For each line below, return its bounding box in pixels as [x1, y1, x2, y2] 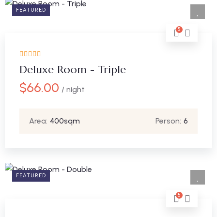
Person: [155, 116, 181, 125]
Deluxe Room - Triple [19, 63, 126, 76]
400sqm [50, 116, 80, 125]
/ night [62, 85, 85, 94]
